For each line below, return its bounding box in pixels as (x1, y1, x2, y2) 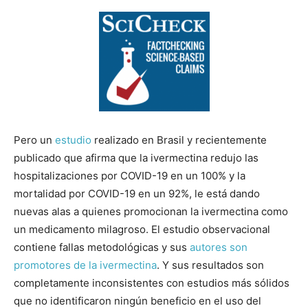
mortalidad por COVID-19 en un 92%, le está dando (14, 187, 260, 201)
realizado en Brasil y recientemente (91, 133, 267, 147)
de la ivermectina (74, 258, 157, 272)
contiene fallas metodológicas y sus (14, 241, 190, 254)
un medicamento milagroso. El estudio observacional (14, 223, 270, 236)
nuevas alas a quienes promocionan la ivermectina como (14, 205, 288, 219)
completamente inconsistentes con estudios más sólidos (14, 276, 289, 290)
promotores (14, 258, 71, 272)
